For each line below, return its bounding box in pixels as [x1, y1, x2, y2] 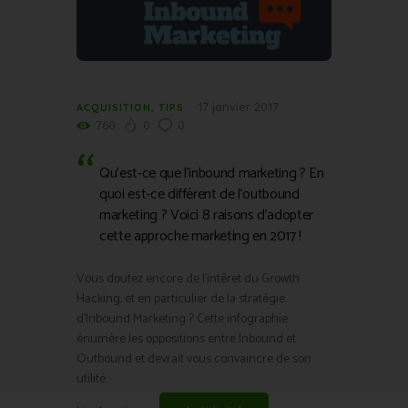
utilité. [76, 369, 107, 391]
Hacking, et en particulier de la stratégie [76, 289, 285, 311]
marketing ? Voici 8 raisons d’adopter [99, 203, 313, 229]
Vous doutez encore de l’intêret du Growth [76, 269, 300, 291]
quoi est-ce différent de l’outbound [99, 182, 300, 208]
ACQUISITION [76, 100, 151, 114]
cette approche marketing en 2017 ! [99, 224, 301, 250]
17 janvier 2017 [198, 98, 279, 114]
